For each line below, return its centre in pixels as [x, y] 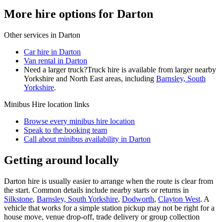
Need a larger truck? [55, 69]
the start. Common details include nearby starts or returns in [96, 190]
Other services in [31, 35]
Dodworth [138, 199]
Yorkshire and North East [63, 78]
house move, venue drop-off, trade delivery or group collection [102, 217]
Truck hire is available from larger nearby [152, 69]
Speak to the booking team [65, 130]
